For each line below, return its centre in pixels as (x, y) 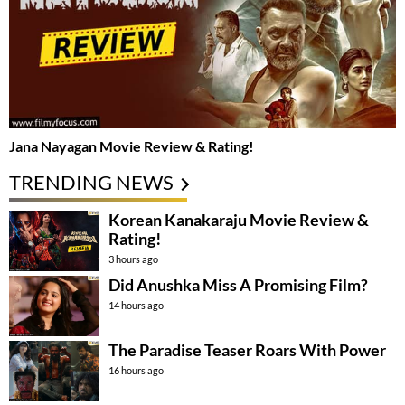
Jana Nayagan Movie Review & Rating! (132, 146)
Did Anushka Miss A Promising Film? (238, 285)
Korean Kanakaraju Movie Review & (239, 220)
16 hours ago (136, 371)
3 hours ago (133, 259)
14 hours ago (136, 306)
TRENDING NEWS (91, 183)
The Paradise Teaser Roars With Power (247, 350)
